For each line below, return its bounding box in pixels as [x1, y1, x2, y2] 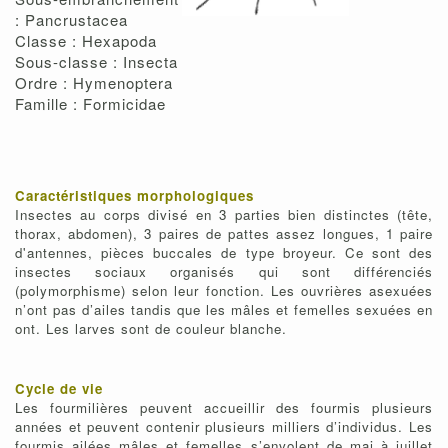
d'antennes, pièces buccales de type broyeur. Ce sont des [15, 243, 433, 263]
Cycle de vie [15, 379, 103, 399]
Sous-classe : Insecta [15, 51, 178, 73]
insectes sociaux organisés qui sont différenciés [15, 262, 433, 282]
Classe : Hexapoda [15, 30, 157, 52]
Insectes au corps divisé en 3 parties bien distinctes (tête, [15, 205, 433, 225]
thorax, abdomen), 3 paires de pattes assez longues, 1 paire [15, 224, 433, 244]
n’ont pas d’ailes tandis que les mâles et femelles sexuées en [15, 300, 433, 320]
